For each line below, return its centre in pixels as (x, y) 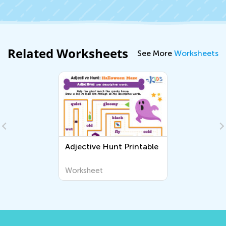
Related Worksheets (68, 53)
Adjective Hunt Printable (112, 147)
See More (156, 53)
